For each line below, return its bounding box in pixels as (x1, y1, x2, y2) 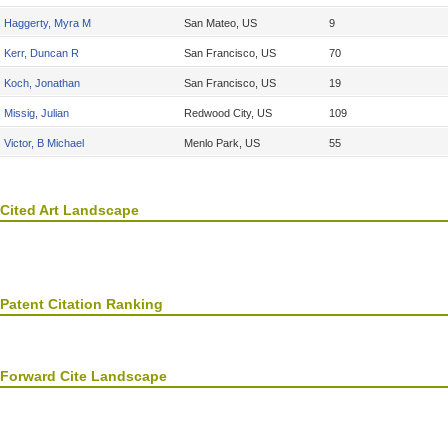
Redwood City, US (184, 107, 272, 119)
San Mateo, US (184, 17, 257, 29)
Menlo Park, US (184, 137, 260, 149)
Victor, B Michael (4, 137, 84, 149)
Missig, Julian (4, 107, 69, 119)
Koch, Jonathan (4, 77, 80, 89)
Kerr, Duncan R (4, 47, 79, 59)
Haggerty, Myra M (4, 17, 91, 29)
